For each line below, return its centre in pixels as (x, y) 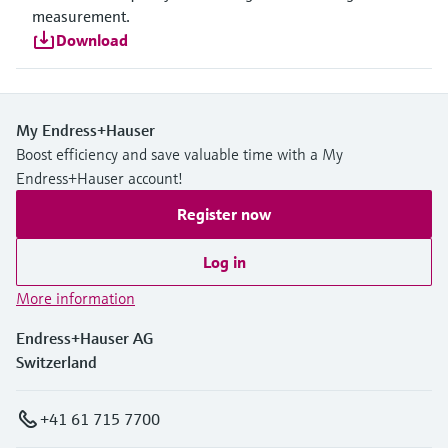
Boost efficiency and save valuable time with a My (179, 153)
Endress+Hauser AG (84, 337)
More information (75, 297)
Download (92, 39)
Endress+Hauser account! (99, 177)
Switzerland (56, 361)
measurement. (81, 15)
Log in (224, 261)
